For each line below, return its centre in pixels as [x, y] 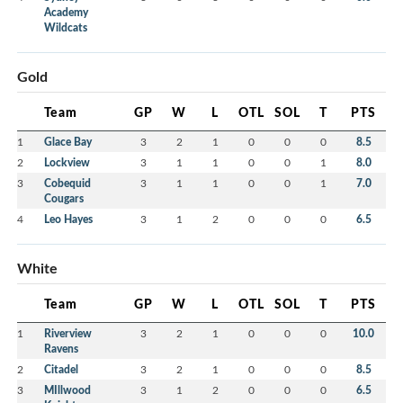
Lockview [67, 163]
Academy [66, 13]
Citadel [61, 370]
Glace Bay [68, 142]
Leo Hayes [68, 219]
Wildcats [66, 28]
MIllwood [67, 390]
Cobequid [67, 184]
